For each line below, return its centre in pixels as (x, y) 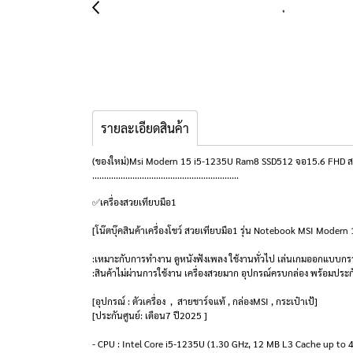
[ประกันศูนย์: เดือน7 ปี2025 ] (150, 315)
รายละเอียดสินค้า (145, 128)
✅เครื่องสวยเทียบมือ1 (134, 202)
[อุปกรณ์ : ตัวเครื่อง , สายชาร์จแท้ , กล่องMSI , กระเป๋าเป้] (205, 301)
